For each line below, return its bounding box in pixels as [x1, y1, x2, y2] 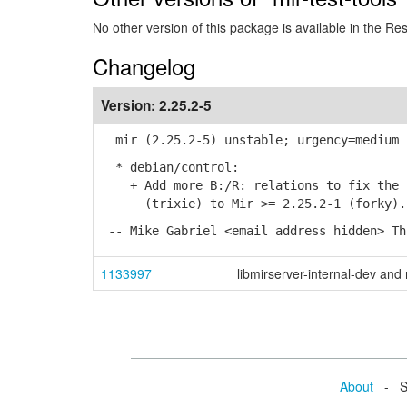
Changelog [93, 50, 195, 82]
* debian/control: [101, 160, 239, 174]
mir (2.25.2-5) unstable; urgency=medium [101, 133, 399, 147]
